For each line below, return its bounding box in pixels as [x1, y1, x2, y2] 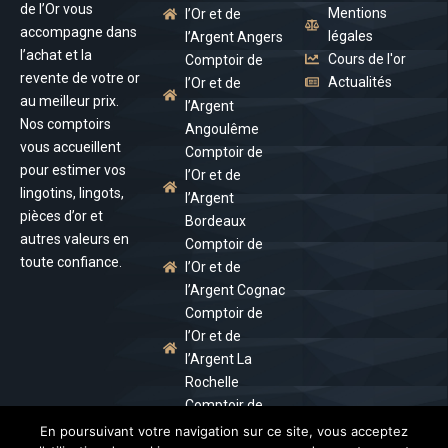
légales [327, 27, 373, 44]
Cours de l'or [327, 50, 406, 67]
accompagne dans [20, 23, 137, 40]
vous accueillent [20, 138, 121, 155]
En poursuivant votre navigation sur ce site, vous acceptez [40, 423, 408, 439]
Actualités [327, 73, 392, 90]
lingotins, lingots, [20, 184, 124, 201]
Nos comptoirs [20, 115, 111, 132]
